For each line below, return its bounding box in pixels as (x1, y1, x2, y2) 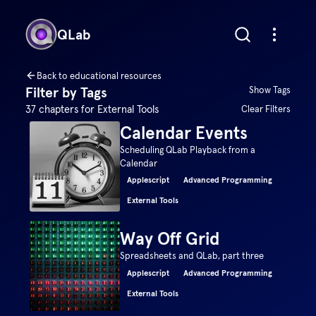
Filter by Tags (25, 83, 107, 101)
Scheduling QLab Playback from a (120, 143, 256, 156)
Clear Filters (241, 103, 291, 115)
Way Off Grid (120, 228, 220, 250)
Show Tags (249, 83, 291, 96)
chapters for (35, 102, 97, 116)
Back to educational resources (36, 69, 162, 82)
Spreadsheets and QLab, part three (120, 250, 265, 262)
